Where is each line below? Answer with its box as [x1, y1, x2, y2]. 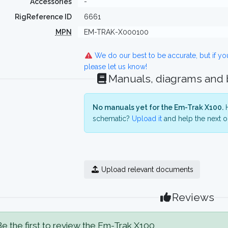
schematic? [92, 115, 132, 123]
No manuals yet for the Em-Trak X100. [92, 103, 223, 111]
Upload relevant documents [99, 165, 194, 174]
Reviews [172, 191, 215, 204]
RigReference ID [14, 13, 72, 21]
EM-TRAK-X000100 [83, 28, 149, 36]
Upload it [131, 115, 162, 123]
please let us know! [83, 63, 147, 71]
